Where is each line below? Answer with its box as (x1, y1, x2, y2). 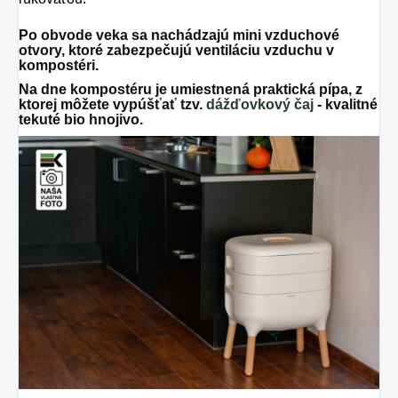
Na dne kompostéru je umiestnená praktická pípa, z (19, 82, 362, 98)
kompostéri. (19, 58, 99, 74)
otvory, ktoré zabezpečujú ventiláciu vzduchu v (19, 43, 334, 59)
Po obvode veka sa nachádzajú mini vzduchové (19, 28, 339, 44)
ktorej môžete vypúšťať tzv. (19, 97, 203, 113)
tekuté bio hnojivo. (19, 112, 143, 128)
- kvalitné (314, 97, 378, 113)
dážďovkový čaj (206, 97, 314, 113)
